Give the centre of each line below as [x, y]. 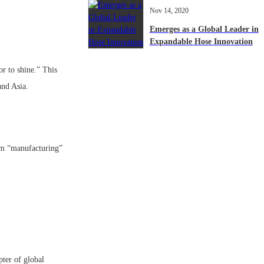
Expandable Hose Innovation [201, 42]
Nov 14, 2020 [169, 11]
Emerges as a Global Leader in [204, 29]
